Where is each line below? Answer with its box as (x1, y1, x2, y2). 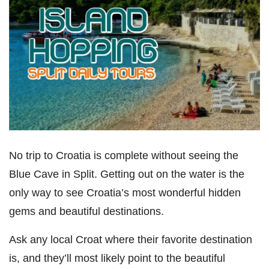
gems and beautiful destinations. (9, 204, 164, 217)
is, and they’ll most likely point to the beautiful (9, 251, 225, 264)
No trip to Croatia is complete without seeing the (9, 148, 238, 162)
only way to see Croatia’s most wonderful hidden (9, 186, 241, 199)
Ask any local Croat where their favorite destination (9, 232, 252, 246)
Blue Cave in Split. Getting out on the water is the (9, 167, 244, 180)
